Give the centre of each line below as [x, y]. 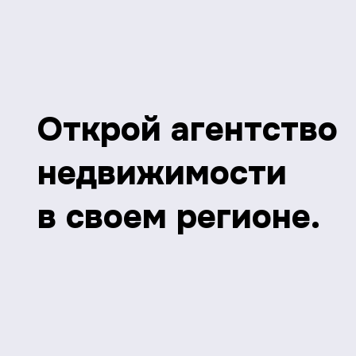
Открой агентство [188, 130]
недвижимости [162, 174]
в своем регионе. [179, 217]
